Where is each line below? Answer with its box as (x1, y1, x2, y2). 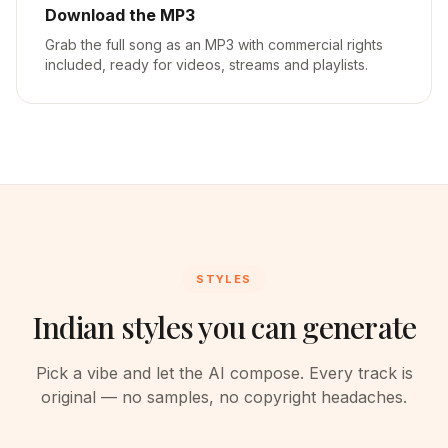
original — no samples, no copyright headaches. (41, 387, 407, 407)
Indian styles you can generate (31, 307, 417, 347)
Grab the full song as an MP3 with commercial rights (45, 36, 383, 53)
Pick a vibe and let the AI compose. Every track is (35, 363, 413, 383)
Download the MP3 (45, 5, 195, 25)
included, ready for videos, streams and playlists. (45, 56, 368, 73)
